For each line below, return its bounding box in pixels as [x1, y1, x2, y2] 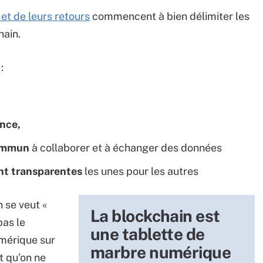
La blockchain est [90, 206, 220, 226]
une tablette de [90, 224, 205, 244]
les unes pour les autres [82, 165, 198, 178]
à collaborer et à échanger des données [29, 141, 222, 154]
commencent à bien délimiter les [90, 10, 249, 23]
